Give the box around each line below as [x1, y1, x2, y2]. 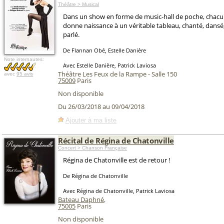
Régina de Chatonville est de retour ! [63, 155, 170, 164]
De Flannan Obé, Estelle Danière [63, 46, 146, 54]
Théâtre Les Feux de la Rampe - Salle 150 [58, 69, 177, 78]
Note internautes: [4, 56, 44, 62]
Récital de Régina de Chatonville [58, 135, 174, 145]
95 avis [16, 71, 33, 76]
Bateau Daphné [58, 195, 104, 204]
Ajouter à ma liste [65, 116, 116, 124]
